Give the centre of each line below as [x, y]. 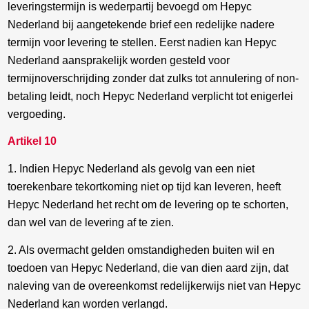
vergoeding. [37, 114]
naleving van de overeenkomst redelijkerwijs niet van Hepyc [154, 286]
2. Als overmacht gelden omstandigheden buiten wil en [141, 250]
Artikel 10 [32, 141]
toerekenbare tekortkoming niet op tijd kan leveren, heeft [144, 186]
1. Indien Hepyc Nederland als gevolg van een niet [131, 168]
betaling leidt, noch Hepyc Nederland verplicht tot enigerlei [151, 96]
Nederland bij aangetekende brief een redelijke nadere [141, 24]
